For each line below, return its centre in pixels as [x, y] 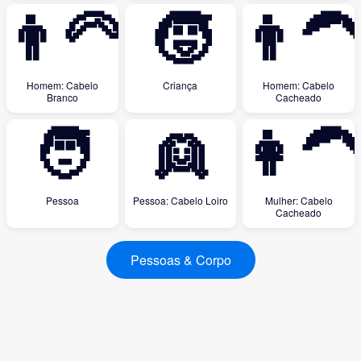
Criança [180, 85]
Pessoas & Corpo [180, 260]
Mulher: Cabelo [299, 200]
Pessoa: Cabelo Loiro [180, 200]
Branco [62, 97]
